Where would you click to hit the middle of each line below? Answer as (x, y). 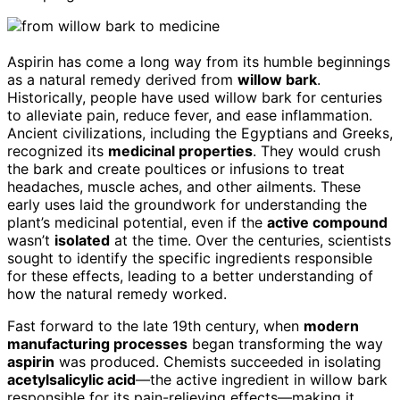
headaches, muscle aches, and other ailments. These (184, 186)
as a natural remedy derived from (122, 79)
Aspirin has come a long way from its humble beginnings (199, 61)
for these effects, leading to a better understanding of (190, 275)
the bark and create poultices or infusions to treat (176, 168)
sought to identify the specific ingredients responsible (190, 258)
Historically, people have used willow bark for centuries (195, 97)
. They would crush (317, 150)
